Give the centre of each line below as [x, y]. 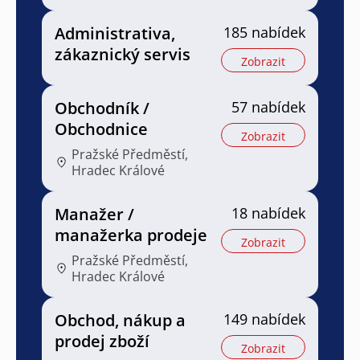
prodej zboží [102, 341]
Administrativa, [115, 33]
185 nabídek [264, 32]
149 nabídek [264, 319]
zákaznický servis [123, 54]
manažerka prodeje [131, 235]
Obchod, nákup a [120, 320]
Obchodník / [102, 108]
